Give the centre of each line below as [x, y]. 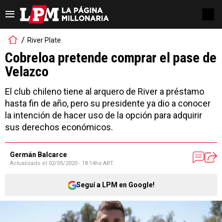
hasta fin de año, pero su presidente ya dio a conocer [108, 103]
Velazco [27, 72]
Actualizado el [29, 163]
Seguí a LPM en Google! [115, 185]
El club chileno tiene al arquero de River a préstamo [105, 91]
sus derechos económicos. [59, 127]
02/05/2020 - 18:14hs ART [81, 163]
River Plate [44, 40]
